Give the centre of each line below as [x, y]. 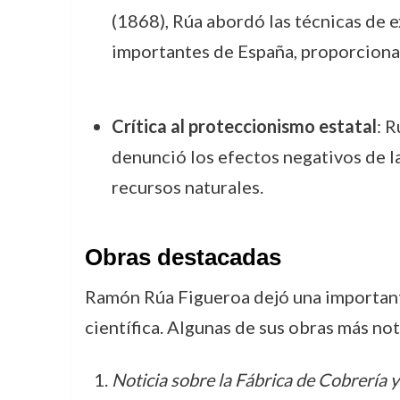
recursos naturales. [187, 187]
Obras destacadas [183, 257]
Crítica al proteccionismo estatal [244, 126]
